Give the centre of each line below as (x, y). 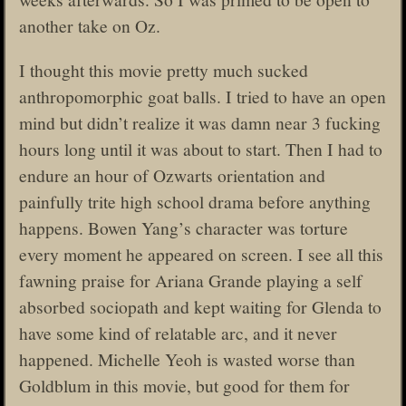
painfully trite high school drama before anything (195, 201)
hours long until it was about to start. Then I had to (201, 148)
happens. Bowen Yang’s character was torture (184, 227)
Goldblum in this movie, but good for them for (184, 385)
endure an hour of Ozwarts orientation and (172, 174)
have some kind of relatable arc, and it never (178, 332)
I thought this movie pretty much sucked (164, 69)
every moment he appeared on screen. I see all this (201, 253)
